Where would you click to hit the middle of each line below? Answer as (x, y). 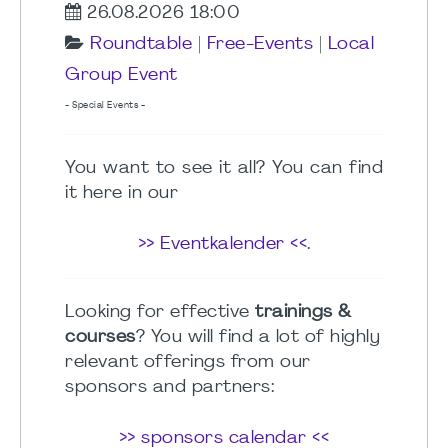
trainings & (303, 313)
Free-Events (259, 45)
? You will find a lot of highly (257, 338)
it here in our (121, 194)
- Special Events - (105, 106)
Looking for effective (160, 313)
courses (100, 338)
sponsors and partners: (172, 388)
